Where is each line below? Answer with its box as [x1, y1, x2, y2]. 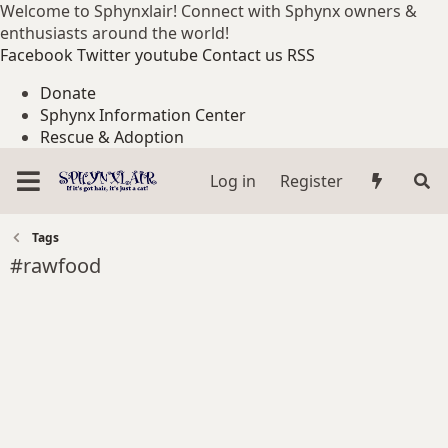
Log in [209, 170, 256, 192]
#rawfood [10, 252, 101, 279]
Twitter [77, 44, 131, 66]
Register [279, 170, 343, 192]
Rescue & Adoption [40, 126, 184, 148]
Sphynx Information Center [40, 104, 246, 126]
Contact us [202, 44, 283, 66]
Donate [40, 82, 96, 104]
